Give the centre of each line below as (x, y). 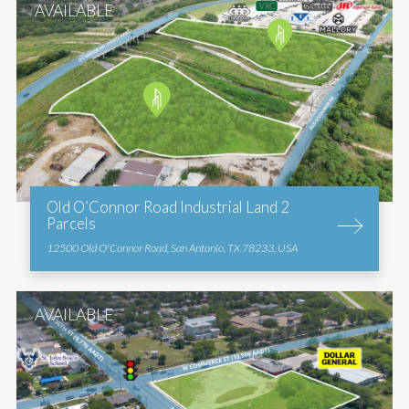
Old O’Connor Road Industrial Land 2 (168, 206)
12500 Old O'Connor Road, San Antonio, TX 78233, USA (172, 247)
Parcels (71, 223)
